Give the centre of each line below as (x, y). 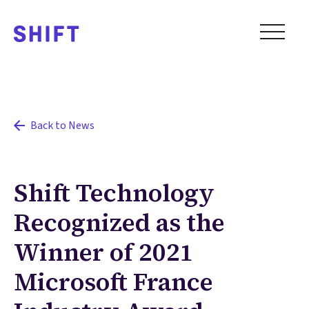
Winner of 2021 (104, 252)
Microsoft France (113, 282)
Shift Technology (114, 193)
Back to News (62, 126)
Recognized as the (119, 222)
